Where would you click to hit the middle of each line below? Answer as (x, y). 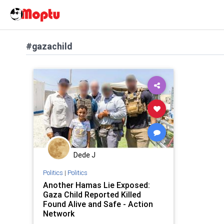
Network (58, 213)
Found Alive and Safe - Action (98, 204)
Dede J (84, 155)
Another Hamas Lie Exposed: (96, 185)
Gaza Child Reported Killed (92, 194)
